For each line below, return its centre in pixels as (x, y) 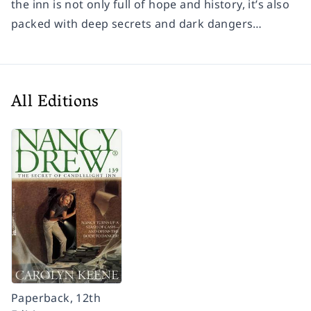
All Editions (55, 103)
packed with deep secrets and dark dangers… (137, 23)
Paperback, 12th (56, 297)
